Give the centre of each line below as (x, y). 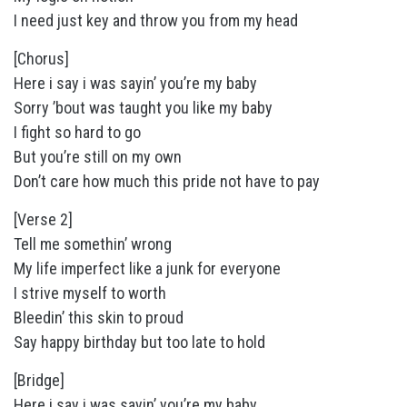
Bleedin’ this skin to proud (99, 318)
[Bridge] (39, 381)
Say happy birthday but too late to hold (139, 342)
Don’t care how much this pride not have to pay (167, 182)
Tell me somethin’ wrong (93, 244)
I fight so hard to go (77, 133)
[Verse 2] (43, 220)
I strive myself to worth (90, 293)
